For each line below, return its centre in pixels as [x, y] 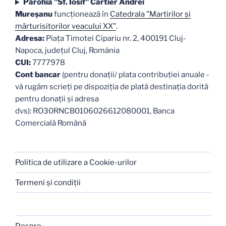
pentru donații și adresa [57, 99]
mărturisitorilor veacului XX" [66, 26]
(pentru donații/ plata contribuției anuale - [135, 75]
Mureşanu [35, 14]
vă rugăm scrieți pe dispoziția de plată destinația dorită [112, 87]
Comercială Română [51, 123]
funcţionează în [82, 14]
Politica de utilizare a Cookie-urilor [76, 162]
